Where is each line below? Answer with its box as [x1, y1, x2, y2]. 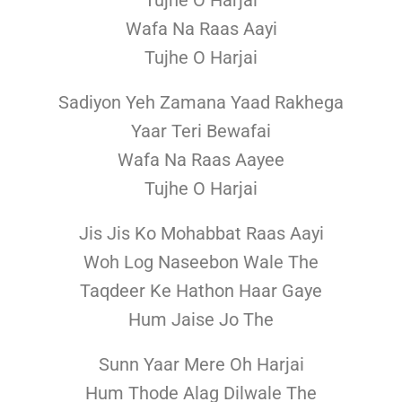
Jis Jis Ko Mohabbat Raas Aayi [78, 223, 324, 245]
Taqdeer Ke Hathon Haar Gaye [80, 280, 322, 302]
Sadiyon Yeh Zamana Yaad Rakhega [58, 92, 344, 114]
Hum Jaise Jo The [128, 309, 274, 331]
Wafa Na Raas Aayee [118, 149, 284, 171]
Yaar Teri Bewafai [131, 120, 271, 143]
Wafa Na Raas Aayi [125, 18, 277, 40]
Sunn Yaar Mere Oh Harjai [98, 354, 304, 376]
